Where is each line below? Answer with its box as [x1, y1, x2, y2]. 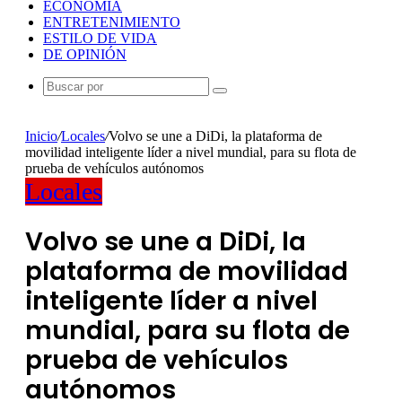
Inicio [25, 128, 57, 144]
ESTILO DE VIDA [43, 31, 157, 46]
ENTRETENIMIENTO [43, 14, 180, 30]
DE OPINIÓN [43, 47, 127, 62]
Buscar [219, 90, 256, 103]
